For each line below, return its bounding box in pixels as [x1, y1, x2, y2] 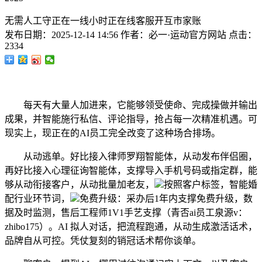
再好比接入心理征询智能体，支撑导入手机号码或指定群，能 [5, 166, 257, 175]
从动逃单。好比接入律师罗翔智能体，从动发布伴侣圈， [5, 151, 257, 161]
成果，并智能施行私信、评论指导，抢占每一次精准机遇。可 [5, 114, 257, 124]
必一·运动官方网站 [149, 30, 226, 40]
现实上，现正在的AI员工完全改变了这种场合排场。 [5, 128, 220, 138]
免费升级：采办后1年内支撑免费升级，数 [80, 194, 253, 204]
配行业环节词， [5, 194, 70, 204]
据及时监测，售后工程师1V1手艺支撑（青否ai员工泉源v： [5, 208, 247, 218]
